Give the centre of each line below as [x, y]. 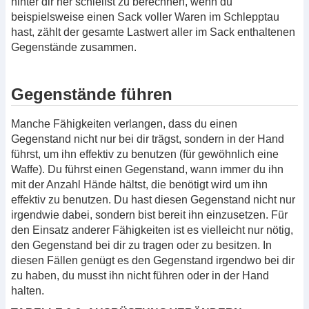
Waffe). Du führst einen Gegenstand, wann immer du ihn [147, 169]
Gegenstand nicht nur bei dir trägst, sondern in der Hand [148, 139]
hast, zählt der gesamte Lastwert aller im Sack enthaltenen [153, 32]
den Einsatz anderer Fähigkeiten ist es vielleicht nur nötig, [152, 230]
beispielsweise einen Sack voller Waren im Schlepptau [145, 17]
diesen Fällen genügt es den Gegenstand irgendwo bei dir [153, 260]
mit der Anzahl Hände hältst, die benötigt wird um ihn [139, 184]
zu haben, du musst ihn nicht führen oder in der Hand [140, 275]
